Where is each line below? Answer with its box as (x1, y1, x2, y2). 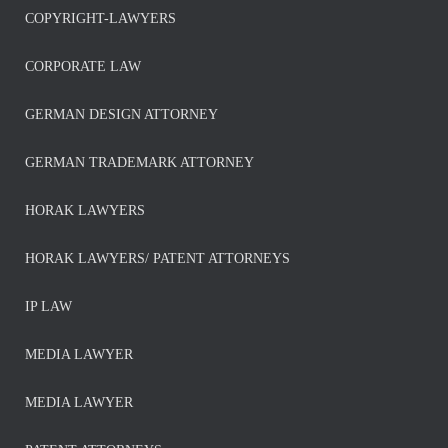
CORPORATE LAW (25, 59, 141, 74)
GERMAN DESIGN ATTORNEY (25, 107, 218, 122)
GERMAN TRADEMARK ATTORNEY (25, 155, 254, 170)
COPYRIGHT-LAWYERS (25, 11, 176, 26)
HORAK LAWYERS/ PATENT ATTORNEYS (25, 251, 290, 266)
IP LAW (25, 299, 72, 314)
